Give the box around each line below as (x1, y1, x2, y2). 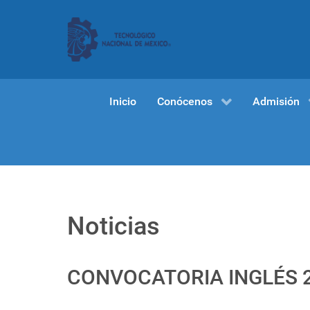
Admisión (252, 94, 300, 108)
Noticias (67, 212, 160, 241)
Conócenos (156, 94, 212, 108)
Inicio (109, 94, 136, 108)
